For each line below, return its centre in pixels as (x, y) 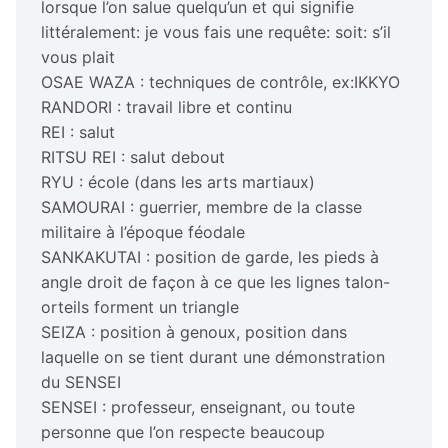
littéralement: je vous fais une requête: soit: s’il (216, 31)
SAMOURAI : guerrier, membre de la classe (201, 206)
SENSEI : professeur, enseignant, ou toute (198, 406)
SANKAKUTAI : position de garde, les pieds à (210, 256)
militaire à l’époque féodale (143, 231)
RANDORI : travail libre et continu (166, 106)
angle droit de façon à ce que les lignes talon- (215, 281)
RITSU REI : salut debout (133, 156)
